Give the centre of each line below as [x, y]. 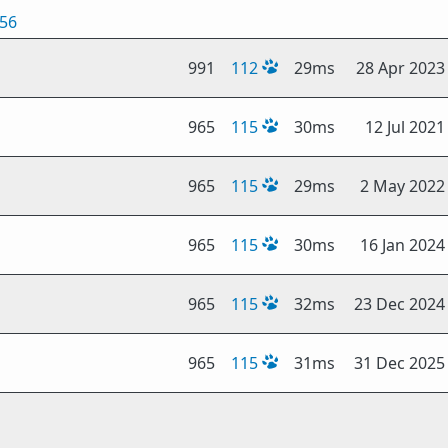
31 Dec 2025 [399, 363]
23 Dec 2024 [399, 304]
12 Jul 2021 [405, 127]
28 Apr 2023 [400, 68]
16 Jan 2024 [402, 245]
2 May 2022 [402, 186]
